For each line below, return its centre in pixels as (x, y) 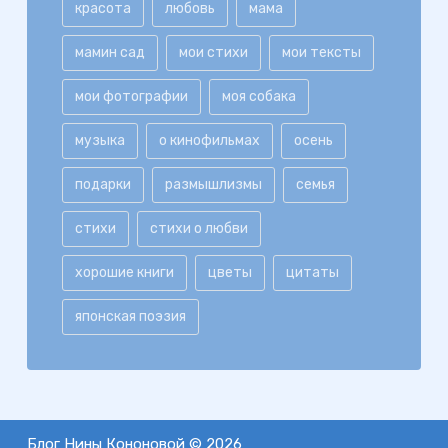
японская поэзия (130, 317)
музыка (99, 141)
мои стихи (213, 53)
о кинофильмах (209, 141)
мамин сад (109, 53)
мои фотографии (131, 97)
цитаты (312, 273)
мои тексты (321, 53)
